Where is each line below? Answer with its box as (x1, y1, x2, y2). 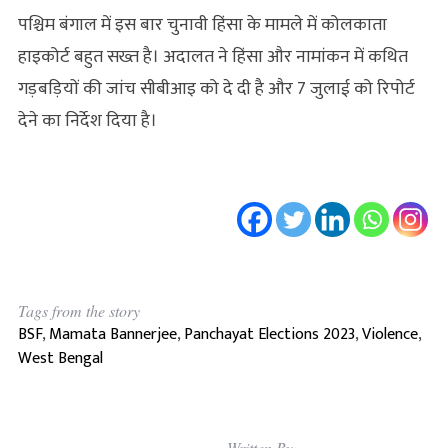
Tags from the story (17, 299, 140, 321)
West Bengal (17, 344, 103, 372)
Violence (361, 320, 418, 348)
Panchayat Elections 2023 (183, 320, 355, 348)
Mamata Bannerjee (48, 320, 177, 348)
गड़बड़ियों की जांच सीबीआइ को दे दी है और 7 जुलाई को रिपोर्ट (17, 73, 415, 104)
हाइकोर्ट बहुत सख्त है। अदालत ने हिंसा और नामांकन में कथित (17, 41, 408, 72)
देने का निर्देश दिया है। (17, 105, 157, 136)
